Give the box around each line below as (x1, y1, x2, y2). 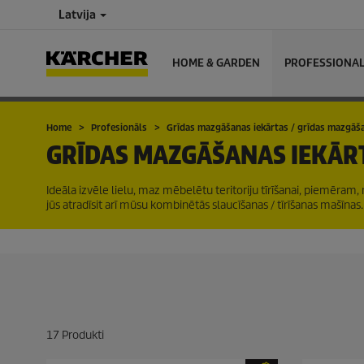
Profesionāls (91, 122, 147, 133)
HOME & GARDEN (172, 56, 260, 70)
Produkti (59, 328, 104, 342)
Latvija (58, 7, 98, 22)
